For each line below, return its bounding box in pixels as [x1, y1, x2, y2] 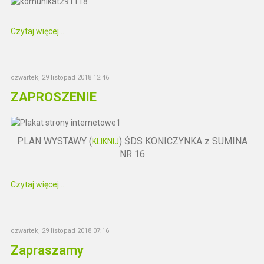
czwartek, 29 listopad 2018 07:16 [11, 226, 110, 235]
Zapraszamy [11, 242, 84, 258]
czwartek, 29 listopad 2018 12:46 [11, 73, 110, 81]
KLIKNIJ [91, 136, 119, 146]
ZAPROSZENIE [11, 89, 97, 104]
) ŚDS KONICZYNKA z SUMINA [118, 135, 247, 147]
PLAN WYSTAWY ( [16, 135, 92, 147]
